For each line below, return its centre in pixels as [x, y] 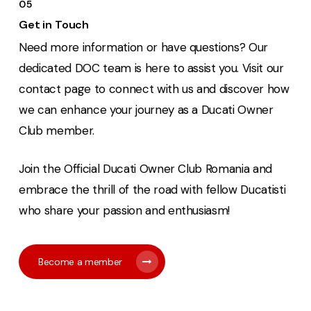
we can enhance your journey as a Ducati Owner [146, 109]
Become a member [80, 261]
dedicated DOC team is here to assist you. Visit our [151, 68]
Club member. [57, 130]
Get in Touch [54, 24]
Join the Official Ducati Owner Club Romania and [146, 168]
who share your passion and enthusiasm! [125, 210]
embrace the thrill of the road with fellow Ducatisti [152, 189]
